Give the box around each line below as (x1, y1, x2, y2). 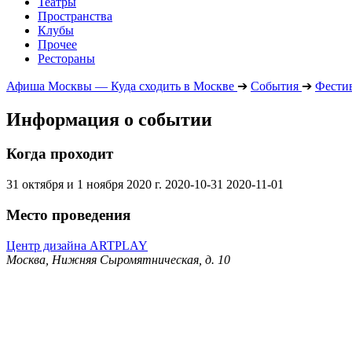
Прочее (38, 37, 77, 51)
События (251, 79, 299, 93)
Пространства (38, 9, 112, 23)
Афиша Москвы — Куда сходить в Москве (6, 79, 234, 93)
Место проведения (6, 206, 130, 223)
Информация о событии (6, 108, 212, 130)
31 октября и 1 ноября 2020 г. (6, 178, 162, 192)
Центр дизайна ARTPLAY (6, 238, 148, 252)
